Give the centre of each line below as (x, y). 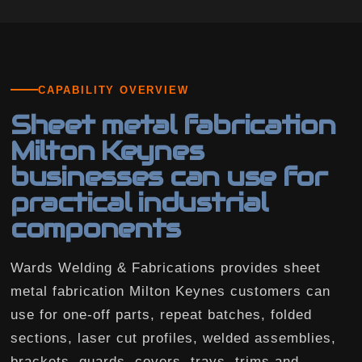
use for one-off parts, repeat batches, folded (161, 314)
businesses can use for (169, 176)
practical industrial (139, 202)
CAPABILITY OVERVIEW (114, 90)
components (96, 228)
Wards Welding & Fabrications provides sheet (166, 267)
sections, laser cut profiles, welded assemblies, (173, 338)
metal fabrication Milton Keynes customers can (170, 291)
